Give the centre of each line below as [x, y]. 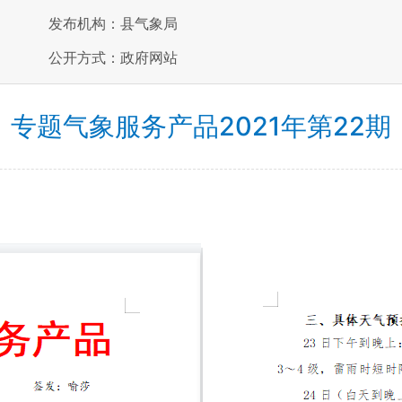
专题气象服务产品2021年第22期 [201, 126]
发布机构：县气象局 [114, 23]
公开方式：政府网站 [114, 57]
